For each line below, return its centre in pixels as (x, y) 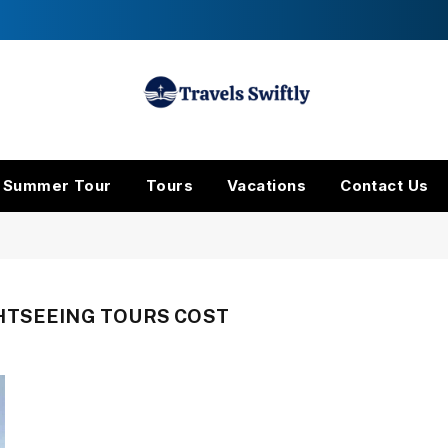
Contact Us (384, 185)
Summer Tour (57, 185)
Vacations (267, 185)
